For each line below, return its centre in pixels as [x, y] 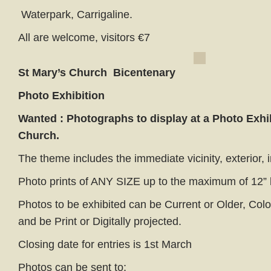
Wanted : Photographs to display [103, 119]
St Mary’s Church [64, 73]
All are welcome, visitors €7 [84, 38]
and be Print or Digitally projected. [100, 221]
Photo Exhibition [63, 96]
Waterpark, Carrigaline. [75, 15]
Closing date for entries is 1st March [105, 244]
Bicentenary [144, 73]
